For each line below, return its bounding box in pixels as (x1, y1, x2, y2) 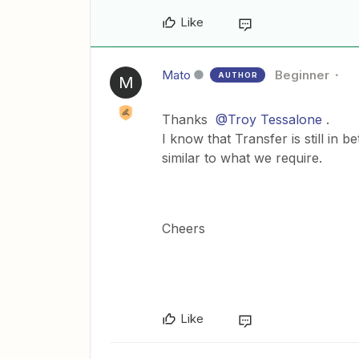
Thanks (162, 111, 216, 128)
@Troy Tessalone (216, 111, 322, 128)
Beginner (275, 67, 329, 83)
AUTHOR (218, 71, 258, 80)
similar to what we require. (162, 150, 322, 167)
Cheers (162, 220, 205, 237)
